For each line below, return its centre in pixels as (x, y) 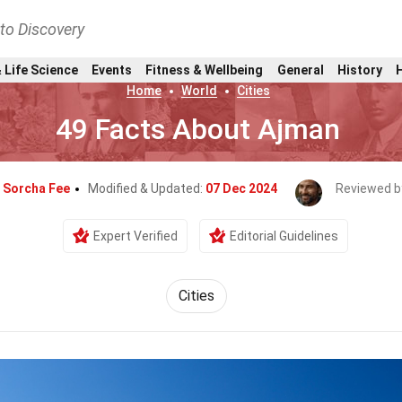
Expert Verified (135, 236)
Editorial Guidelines (284, 236)
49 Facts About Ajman (198, 129)
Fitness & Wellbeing (205, 70)
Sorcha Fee (36, 188)
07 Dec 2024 (241, 188)
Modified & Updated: (147, 188)
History (360, 70)
